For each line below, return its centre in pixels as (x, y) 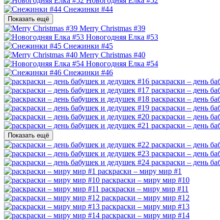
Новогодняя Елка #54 (122, 63)
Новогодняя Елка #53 (122, 37)
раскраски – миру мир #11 (145, 189)
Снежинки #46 (88, 72)
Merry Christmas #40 (112, 55)
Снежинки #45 (88, 46)
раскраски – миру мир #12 (146, 197)
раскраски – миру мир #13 (146, 206)
